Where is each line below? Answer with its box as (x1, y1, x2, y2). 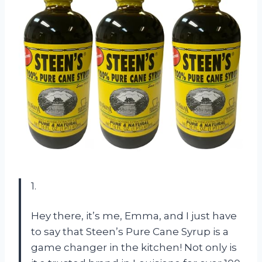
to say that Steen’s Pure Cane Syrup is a (31, 226, 229, 238)
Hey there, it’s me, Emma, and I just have (31, 210, 237, 222)
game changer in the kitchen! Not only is (31, 242, 237, 254)
